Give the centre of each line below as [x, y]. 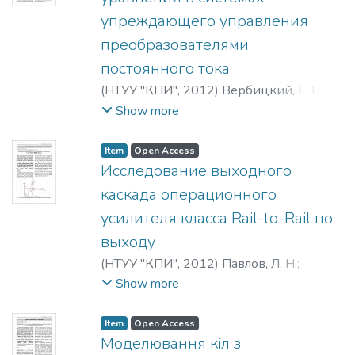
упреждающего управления [204, 21]
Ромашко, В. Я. [143, 110]
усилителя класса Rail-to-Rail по [217, 218]
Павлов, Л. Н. [260, 263]
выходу [128, 242]
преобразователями [175, 45]
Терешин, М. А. [145, 282]
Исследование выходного [196, 170]
